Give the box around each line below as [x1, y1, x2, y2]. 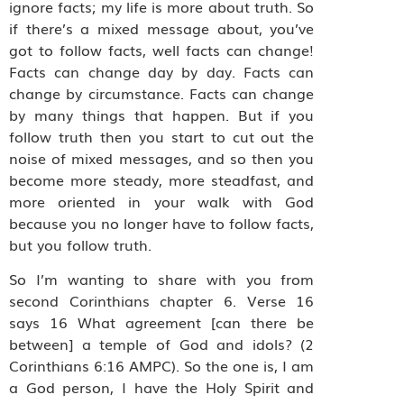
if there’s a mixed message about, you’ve [9, 16, 315, 39]
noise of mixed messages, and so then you [9, 146, 315, 169]
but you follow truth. [9, 233, 151, 255]
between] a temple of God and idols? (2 [9, 333, 315, 355]
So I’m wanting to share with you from [9, 268, 315, 290]
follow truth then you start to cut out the [9, 124, 315, 147]
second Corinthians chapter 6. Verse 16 [9, 289, 315, 312]
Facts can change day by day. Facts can [9, 60, 315, 82]
